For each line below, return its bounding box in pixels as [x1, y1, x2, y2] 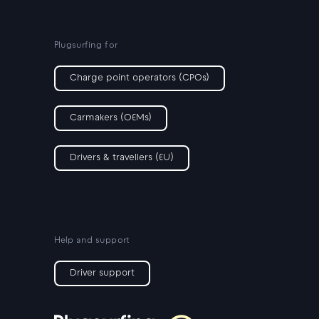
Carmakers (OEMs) [69, 114, 152, 122]
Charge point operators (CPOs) [69, 74, 209, 83]
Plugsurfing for [53, 41, 117, 50]
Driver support [69, 269, 135, 278]
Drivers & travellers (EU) [69, 154, 174, 162]
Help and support [53, 236, 130, 245]
